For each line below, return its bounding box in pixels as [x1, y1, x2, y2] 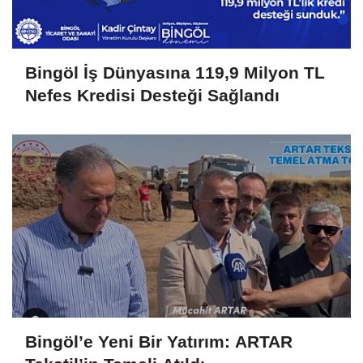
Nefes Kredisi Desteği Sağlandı [25, 86, 280, 105]
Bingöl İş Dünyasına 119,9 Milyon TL [25, 63, 325, 83]
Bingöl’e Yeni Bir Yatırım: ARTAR [25, 332, 293, 352]
